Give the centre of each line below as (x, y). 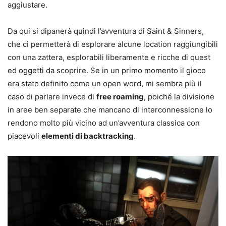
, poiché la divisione (179, 96)
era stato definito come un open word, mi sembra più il (105, 83)
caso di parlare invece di (52, 96)
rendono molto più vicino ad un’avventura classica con (104, 123)
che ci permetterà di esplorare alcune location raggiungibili (113, 44)
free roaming (120, 96)
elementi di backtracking (88, 136)
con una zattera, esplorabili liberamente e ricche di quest (109, 57)
